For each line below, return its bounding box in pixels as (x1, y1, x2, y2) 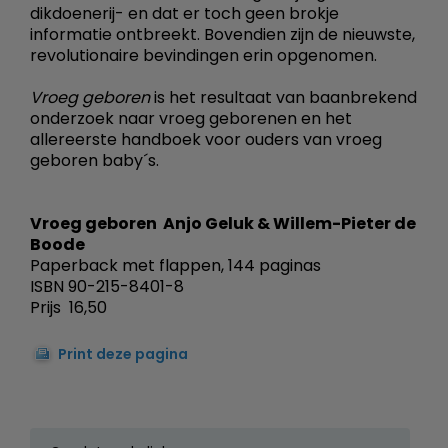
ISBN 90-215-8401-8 (30, 274, 184, 298)
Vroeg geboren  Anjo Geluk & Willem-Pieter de (30, 211, 416, 235)
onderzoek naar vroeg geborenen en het (30, 106, 352, 130)
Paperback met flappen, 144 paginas (30, 253, 321, 277)
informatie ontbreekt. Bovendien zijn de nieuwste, (30, 22, 415, 46)
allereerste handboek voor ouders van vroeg (30, 127, 382, 151)
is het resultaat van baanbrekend (150, 85, 417, 109)
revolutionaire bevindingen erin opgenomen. (30, 43, 377, 67)
